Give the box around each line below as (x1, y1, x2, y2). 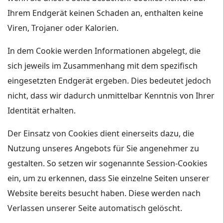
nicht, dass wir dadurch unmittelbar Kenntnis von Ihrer (7, 90, 215, 101)
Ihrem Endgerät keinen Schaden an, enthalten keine (7, 7, 203, 18)
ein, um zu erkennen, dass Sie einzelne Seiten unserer (7, 173, 210, 184)
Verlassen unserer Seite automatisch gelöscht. (7, 203, 182, 214)
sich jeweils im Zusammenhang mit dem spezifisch (7, 60, 198, 71)
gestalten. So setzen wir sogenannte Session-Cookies (7, 158, 208, 169)
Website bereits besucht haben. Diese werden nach (7, 188, 201, 199)
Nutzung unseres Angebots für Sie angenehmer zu (7, 143, 199, 154)
